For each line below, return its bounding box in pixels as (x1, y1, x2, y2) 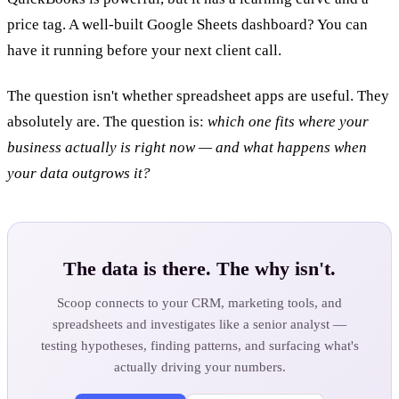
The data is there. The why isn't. (63, 257, 336, 280)
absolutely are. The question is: (7, 112, 208, 130)
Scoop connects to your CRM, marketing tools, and (57, 295, 342, 310)
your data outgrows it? (7, 164, 151, 182)
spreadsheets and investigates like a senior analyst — (53, 316, 346, 331)
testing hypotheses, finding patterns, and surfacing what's (40, 338, 359, 353)
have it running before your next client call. (7, 42, 281, 60)
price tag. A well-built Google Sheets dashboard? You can (7, 16, 368, 34)
